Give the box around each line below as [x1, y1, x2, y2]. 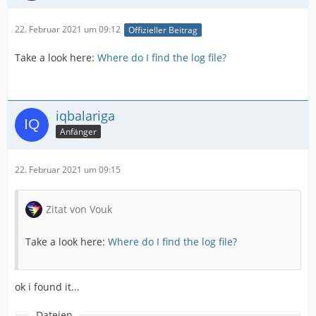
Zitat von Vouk [46, 202, 112, 216]
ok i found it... [15, 279, 80, 293]
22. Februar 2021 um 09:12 [15, 23, 121, 36]
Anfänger [60, 126, 97, 138]
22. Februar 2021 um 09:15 [15, 163, 121, 176]
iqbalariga [56, 107, 115, 124]
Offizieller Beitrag [128, 23, 197, 36]
